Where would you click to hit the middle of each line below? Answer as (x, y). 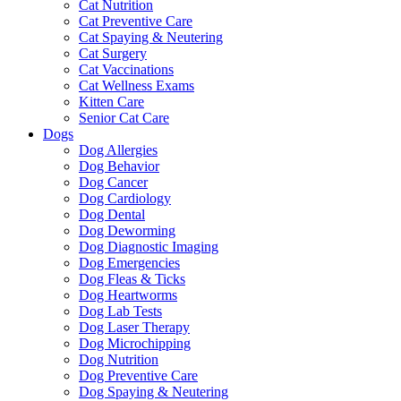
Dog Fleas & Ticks (132, 279)
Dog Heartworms (128, 295)
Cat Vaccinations (126, 70)
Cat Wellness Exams (137, 86)
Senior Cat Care (124, 118)
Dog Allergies (118, 150)
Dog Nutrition (119, 360)
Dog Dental (112, 215)
